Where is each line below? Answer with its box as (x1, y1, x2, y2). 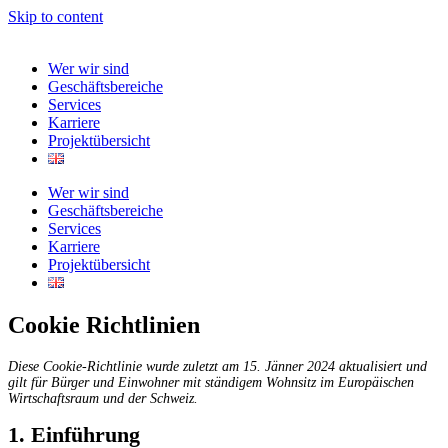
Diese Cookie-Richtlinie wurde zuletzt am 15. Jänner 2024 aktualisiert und (8, 358, 427, 374)
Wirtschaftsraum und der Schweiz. (8, 390, 198, 406)
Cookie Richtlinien (8, 311, 200, 338)
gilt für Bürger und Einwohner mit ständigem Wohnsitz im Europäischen (8, 374, 414, 390)
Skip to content (8, 8, 103, 25)
